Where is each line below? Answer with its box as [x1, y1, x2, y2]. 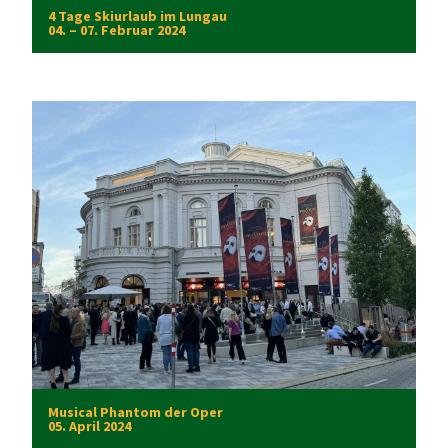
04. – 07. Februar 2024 [48, 20, 185, 39]
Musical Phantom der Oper [48, 402, 223, 421]
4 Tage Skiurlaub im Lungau [48, 6, 227, 25]
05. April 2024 [48, 416, 131, 435]
